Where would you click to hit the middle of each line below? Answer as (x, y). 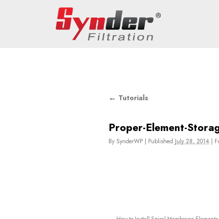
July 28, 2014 (192, 142)
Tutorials (132, 98)
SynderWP (130, 142)
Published (161, 142)
